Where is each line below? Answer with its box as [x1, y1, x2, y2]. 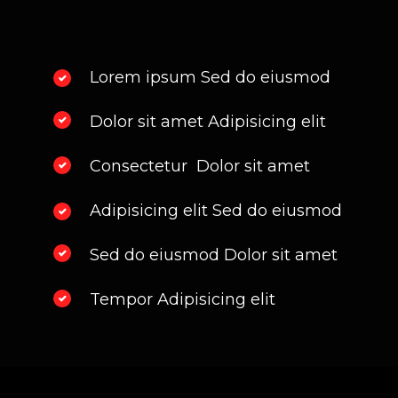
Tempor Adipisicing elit [90, 289, 275, 309]
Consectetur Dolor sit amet [90, 155, 310, 176]
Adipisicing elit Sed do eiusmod [90, 200, 346, 220]
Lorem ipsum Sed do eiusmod [90, 67, 335, 87]
